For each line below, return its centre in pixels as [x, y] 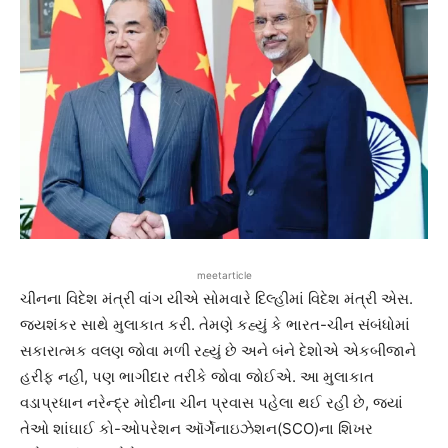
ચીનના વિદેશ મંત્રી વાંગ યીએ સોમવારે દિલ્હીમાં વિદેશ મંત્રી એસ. [216, 298]
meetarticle [224, 274]
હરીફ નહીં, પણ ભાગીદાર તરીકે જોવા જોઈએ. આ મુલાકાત [197, 376]
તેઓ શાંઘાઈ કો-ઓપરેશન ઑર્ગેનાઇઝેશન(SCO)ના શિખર [196, 428]
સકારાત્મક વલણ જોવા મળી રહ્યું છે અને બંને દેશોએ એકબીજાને [218, 350]
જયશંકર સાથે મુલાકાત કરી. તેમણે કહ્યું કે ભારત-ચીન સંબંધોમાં [215, 324]
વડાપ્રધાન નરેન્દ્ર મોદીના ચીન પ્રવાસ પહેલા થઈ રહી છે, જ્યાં [211, 402]
